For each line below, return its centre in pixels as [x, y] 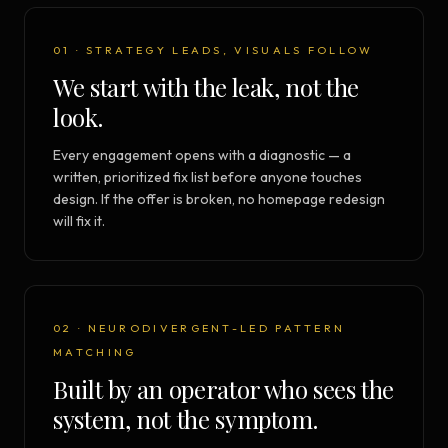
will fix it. [79, 221]
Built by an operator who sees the [224, 389]
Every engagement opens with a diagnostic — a [202, 155]
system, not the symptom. [185, 419]
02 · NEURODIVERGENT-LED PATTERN [199, 328]
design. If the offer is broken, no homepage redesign [219, 199]
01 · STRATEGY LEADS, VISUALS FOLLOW [213, 50]
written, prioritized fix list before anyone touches [207, 177]
